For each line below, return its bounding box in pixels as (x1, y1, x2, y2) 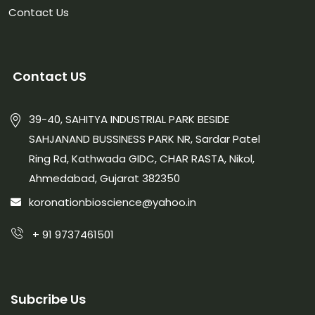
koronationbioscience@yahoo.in (29, 195, 196, 210)
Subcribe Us (11, 290, 86, 308)
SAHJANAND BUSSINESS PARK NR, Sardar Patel (29, 131, 260, 146)
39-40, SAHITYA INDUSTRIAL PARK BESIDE (29, 111, 229, 127)
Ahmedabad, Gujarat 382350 (29, 170, 180, 186)
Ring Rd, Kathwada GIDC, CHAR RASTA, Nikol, (29, 150, 255, 166)
